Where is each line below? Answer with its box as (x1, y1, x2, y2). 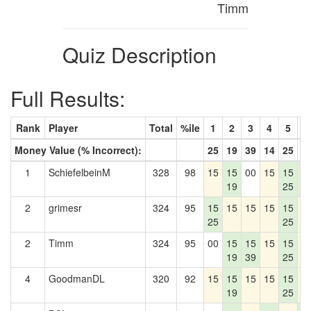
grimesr (49, 201, 82, 215)
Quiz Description (62, 40, 217, 69)
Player (49, 121, 78, 135)
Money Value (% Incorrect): (15, 143, 142, 157)
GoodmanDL (49, 271, 105, 285)
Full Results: (10, 83, 125, 113)
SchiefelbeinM (49, 165, 110, 179)
